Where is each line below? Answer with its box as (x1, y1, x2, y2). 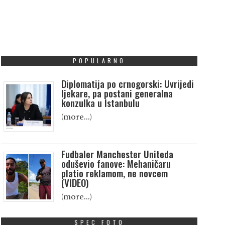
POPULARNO (73, 56, 126, 65)
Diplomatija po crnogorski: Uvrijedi (61, 76, 194, 91)
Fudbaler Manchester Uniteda (61, 147, 173, 161)
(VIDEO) (61, 175, 88, 190)
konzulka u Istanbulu (61, 95, 140, 110)
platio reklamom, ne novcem (61, 166, 168, 180)
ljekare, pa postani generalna (61, 86, 173, 100)
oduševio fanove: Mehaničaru (61, 156, 171, 171)
